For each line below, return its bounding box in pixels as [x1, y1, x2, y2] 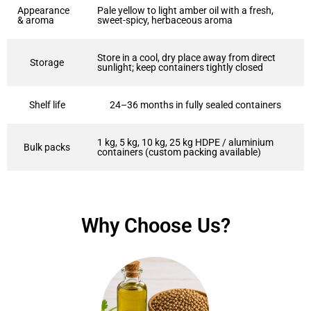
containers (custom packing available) [97, 146, 261, 158]
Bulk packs [24, 142, 70, 153]
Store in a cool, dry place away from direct [97, 52, 276, 63]
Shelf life [28, 99, 65, 110]
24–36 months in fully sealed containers [110, 99, 281, 110]
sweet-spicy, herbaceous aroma [97, 15, 233, 26]
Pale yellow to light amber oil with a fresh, [97, 5, 274, 16]
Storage [30, 57, 64, 68]
